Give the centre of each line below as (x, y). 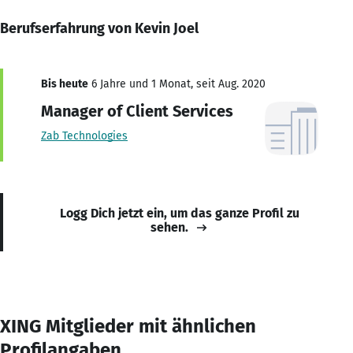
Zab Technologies (84, 136)
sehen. (169, 227)
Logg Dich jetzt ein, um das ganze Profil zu (180, 213)
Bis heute (65, 84)
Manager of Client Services (137, 111)
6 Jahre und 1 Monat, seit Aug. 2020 (177, 84)
